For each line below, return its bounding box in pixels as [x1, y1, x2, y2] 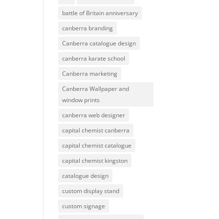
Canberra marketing [62, 69, 118, 78]
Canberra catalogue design [62, 39, 136, 47]
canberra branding [62, 23, 113, 32]
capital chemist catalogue [62, 141, 132, 150]
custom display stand [62, 186, 120, 195]
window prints [62, 95, 100, 104]
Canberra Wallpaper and [62, 84, 130, 93]
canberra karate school [62, 54, 126, 63]
